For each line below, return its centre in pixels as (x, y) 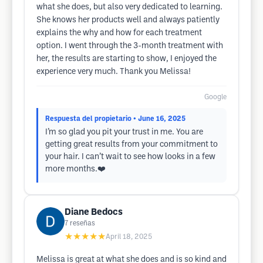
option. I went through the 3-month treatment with (130, 46)
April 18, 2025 (129, 237)
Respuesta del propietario (88, 119)
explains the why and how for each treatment (119, 33)
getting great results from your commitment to (131, 145)
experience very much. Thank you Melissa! (114, 72)
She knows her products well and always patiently (128, 20)
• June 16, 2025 (159, 119)
